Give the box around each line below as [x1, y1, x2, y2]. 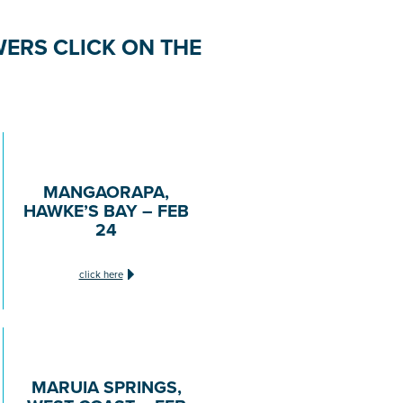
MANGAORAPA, [43, 178, 169, 204]
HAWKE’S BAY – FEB [23, 197, 189, 223]
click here [78, 266, 123, 282]
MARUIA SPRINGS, [31, 373, 182, 399]
